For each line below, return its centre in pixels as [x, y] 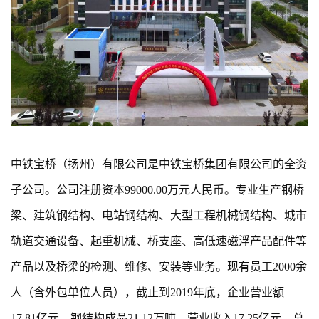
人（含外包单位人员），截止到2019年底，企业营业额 [147, 292]
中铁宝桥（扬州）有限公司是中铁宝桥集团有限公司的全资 [159, 164]
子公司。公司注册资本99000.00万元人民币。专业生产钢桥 [157, 189]
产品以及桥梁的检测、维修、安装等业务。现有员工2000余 [159, 266]
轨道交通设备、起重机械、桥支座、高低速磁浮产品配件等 [159, 241]
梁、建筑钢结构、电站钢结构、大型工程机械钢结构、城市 [159, 215]
